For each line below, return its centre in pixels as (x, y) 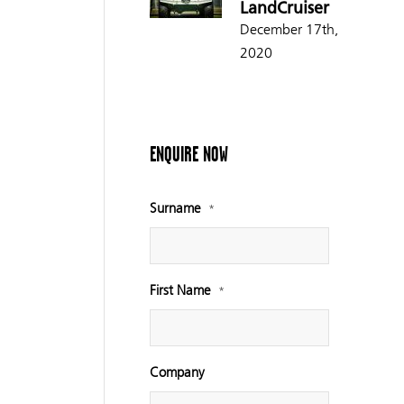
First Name (180, 291)
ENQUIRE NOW (188, 154)
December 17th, (289, 29)
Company (177, 373)
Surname (175, 209)
